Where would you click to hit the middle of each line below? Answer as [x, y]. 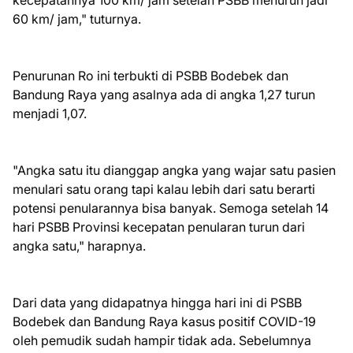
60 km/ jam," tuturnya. [77, 19]
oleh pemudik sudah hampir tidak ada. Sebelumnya [162, 340]
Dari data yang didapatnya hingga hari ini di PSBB [157, 302]
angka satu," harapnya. [79, 245]
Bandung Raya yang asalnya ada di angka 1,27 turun [164, 94]
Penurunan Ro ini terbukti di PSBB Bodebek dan [150, 75]
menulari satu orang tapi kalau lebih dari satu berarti [164, 189]
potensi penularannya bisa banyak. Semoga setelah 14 [171, 208]
